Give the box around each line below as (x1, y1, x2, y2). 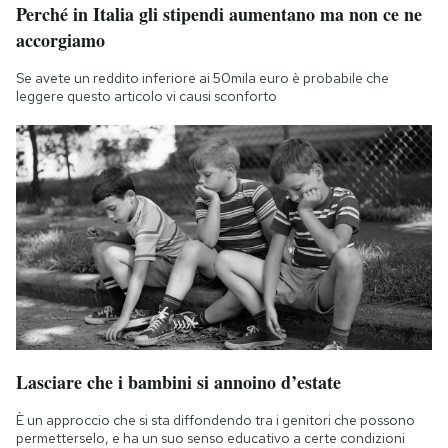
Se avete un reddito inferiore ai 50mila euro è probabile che (16, 69, 389, 88)
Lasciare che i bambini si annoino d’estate (16, 369, 341, 396)
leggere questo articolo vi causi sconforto (16, 87, 277, 106)
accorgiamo (16, 27, 105, 54)
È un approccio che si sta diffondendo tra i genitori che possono (16, 411, 415, 430)
